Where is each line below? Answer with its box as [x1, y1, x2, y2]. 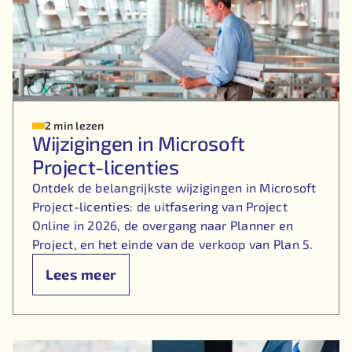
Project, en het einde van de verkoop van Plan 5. [31, 236, 313, 252]
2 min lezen [44, 119, 104, 133]
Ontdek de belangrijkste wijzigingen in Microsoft [31, 180, 317, 196]
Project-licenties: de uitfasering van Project [31, 199, 288, 214]
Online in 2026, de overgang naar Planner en [31, 218, 294, 233]
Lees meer [45, 266, 117, 284]
